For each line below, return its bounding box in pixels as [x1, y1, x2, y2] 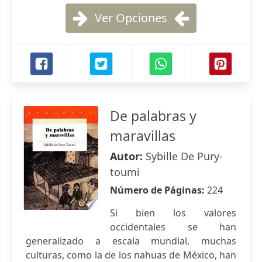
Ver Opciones [95, 10, 167, 26]
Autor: [110, 149, 146, 163]
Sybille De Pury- [146, 149, 223, 163]
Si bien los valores [110, 206, 236, 219]
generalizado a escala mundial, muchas [26, 235, 236, 247]
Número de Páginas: [110, 184, 207, 196]
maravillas [110, 126, 175, 145]
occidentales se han [110, 220, 236, 233]
